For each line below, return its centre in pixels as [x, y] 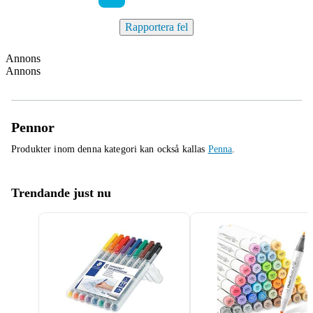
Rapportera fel [156, 27]
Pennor [33, 127]
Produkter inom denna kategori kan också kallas [110, 149]
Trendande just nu [61, 193]
